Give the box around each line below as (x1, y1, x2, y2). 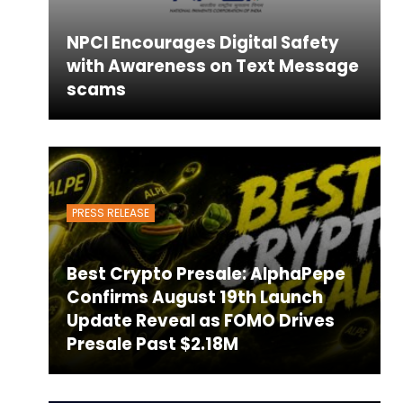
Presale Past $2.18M (66, 332, 238, 357)
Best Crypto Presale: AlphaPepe (66, 262, 345, 287)
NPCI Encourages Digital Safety (66, 31, 339, 56)
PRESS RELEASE (71, 205, 149, 221)
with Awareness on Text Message (66, 54, 359, 79)
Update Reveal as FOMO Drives (66, 309, 335, 334)
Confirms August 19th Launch (66, 285, 323, 310)
